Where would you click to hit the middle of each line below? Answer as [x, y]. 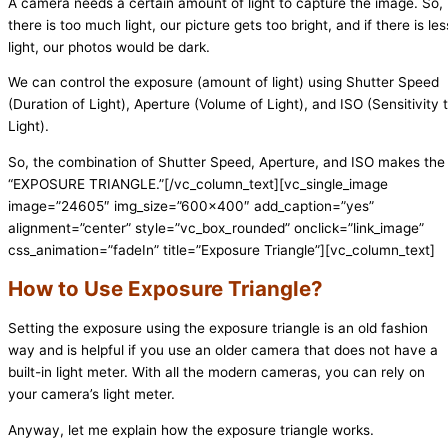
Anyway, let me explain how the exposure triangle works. [191, 429]
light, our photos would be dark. [111, 46]
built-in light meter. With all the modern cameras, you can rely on [216, 371]
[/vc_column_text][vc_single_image [276, 183]
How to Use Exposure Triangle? [168, 288]
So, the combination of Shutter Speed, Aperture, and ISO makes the [226, 161]
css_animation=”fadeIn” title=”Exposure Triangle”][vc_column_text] [221, 249]
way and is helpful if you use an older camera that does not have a [223, 349]
